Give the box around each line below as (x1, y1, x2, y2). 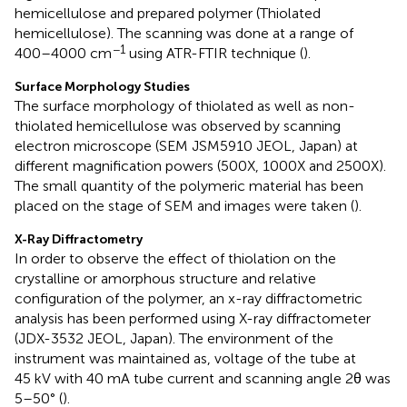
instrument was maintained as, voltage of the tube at (15, 349, 356, 367)
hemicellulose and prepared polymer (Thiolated (15, 4, 321, 22)
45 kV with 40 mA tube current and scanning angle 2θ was (15, 369, 391, 387)
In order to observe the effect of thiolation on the (15, 249, 336, 267)
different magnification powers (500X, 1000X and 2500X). (15, 156, 386, 174)
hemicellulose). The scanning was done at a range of (15, 24, 353, 42)
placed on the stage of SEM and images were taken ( (15, 196, 354, 214)
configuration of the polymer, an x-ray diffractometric (15, 289, 362, 307)
